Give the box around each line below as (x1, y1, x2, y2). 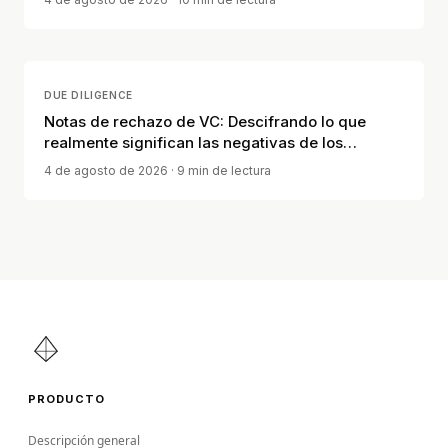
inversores (44, 154, 121, 173)
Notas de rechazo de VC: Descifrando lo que (44, 112, 366, 131)
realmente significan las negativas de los (44, 133, 343, 152)
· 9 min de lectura (168, 163, 271, 178)
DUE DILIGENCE (44, 89, 133, 101)
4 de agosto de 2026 (44, 163, 168, 178)
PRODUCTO (28, 392, 105, 406)
